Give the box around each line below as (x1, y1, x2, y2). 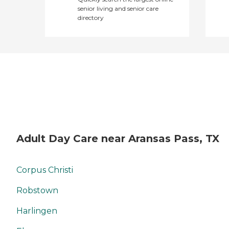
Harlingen (16, 206, 57, 216)
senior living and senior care (78, 4, 158, 12)
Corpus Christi (16, 165, 73, 175)
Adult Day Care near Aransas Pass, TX (16, 132, 219, 145)
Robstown (16, 186, 58, 196)
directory (78, 13, 104, 21)
